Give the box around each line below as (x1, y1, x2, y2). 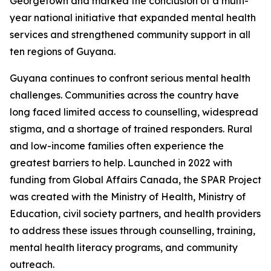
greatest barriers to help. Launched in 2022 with (10, 157, 232, 169)
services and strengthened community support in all (10, 28, 250, 41)
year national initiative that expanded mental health (10, 11, 256, 24)
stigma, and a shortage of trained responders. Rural (10, 123, 252, 135)
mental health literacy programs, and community (10, 241, 238, 254)
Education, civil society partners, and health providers (10, 207, 261, 220)
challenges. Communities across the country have (10, 89, 239, 102)
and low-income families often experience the (10, 140, 224, 152)
